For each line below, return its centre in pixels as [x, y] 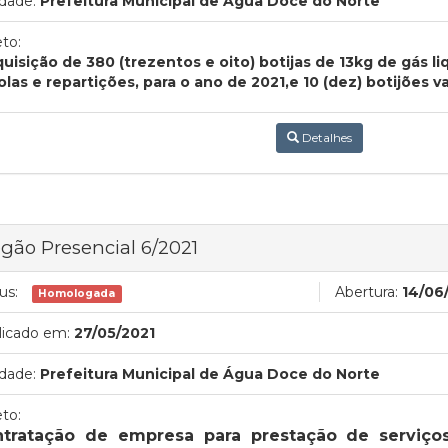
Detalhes [325, 137]
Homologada [77, 293]
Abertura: [366, 291]
